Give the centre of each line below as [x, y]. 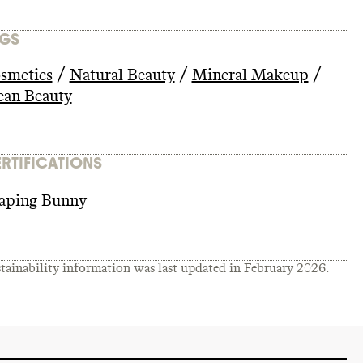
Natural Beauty [122, 75]
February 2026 [284, 268]
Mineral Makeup [250, 75]
